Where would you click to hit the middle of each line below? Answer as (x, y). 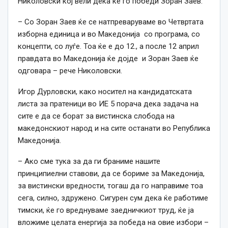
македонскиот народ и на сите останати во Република (114, 129)
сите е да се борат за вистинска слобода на (96, 116)
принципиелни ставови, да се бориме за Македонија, (111, 174)
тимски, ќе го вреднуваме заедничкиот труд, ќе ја (106, 210)
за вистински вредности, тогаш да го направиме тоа (110, 186)
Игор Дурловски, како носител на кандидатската (105, 92)
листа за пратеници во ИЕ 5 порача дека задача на (108, 104)
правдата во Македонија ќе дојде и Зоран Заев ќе (108, 59)
